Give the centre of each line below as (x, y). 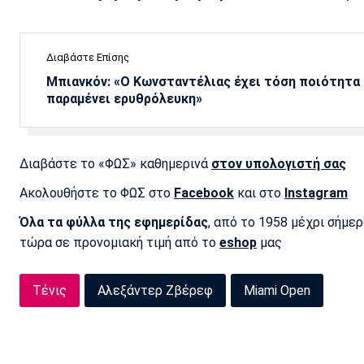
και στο (259, 193)
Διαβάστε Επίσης (88, 57)
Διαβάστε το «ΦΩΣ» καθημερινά (115, 163)
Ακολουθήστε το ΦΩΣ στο (97, 193)
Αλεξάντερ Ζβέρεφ (155, 291)
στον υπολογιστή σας (279, 163)
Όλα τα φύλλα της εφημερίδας (114, 223)
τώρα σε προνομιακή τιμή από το (119, 243)
